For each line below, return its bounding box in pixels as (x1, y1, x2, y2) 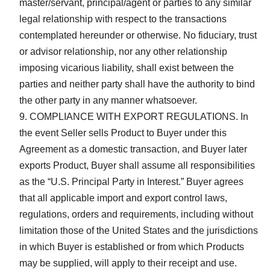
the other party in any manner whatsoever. (19, 95, 197, 105)
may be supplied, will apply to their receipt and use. (19, 257, 237, 268)
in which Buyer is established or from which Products (19, 241, 244, 252)
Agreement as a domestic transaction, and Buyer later (19, 143, 247, 154)
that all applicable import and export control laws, (19, 192, 227, 203)
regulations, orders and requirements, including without (19, 209, 253, 219)
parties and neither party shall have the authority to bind (19, 78, 255, 89)
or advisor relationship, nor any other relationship (19, 46, 227, 57)
